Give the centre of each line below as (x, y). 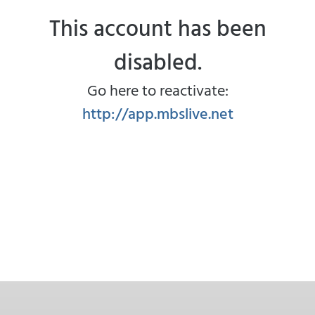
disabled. (157, 61)
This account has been (157, 27)
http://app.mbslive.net (157, 113)
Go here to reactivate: (157, 90)
